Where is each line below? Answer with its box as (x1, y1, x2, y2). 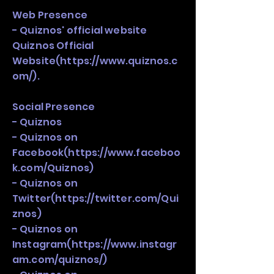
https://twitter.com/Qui (55, 191, 179, 206)
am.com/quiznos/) (12, 253, 108, 267)
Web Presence (12, 8, 87, 22)
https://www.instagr (71, 237, 177, 251)
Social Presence (12, 100, 95, 114)
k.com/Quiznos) (12, 161, 94, 175)
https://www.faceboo (68, 146, 181, 160)
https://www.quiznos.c (60, 54, 178, 68)
